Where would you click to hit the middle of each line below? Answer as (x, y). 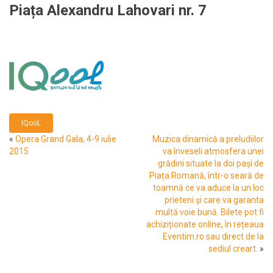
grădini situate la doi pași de (211, 163)
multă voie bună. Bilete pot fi (210, 212)
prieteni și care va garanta (214, 200)
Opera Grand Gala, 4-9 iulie (66, 139)
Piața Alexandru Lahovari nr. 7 (108, 10)
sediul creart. (233, 248)
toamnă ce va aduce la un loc (208, 187)
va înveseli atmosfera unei (213, 151)
